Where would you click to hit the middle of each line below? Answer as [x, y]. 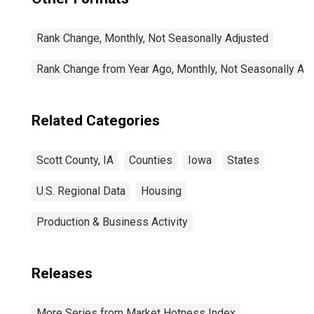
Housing [161, 191]
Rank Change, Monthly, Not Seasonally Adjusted [152, 38]
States [243, 160]
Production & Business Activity [112, 222]
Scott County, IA [75, 160]
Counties [151, 160]
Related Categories [96, 121]
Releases [62, 273]
